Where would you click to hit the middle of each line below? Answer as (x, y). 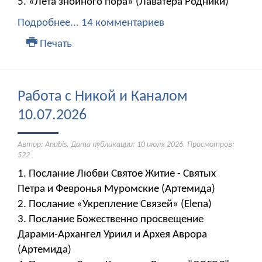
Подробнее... (48, 23)
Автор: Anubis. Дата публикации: (77, 145)
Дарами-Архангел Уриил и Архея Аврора (112, 235)
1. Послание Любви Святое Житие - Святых (117, 174)
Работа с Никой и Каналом (103, 97)
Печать (54, 44)
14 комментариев (123, 23)
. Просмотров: (209, 145)
